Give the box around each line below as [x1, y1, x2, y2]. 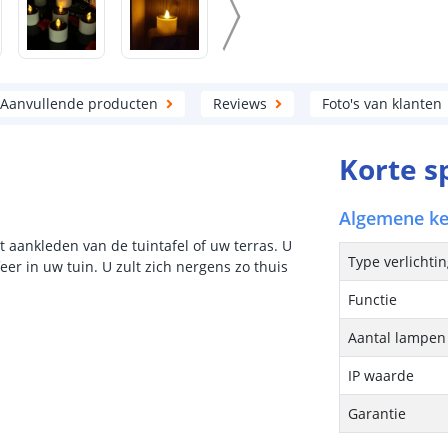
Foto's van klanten [321, 94, 442, 113]
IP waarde [348, 366, 415, 385]
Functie [348, 290, 398, 309]
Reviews [212, 94, 267, 113]
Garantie [348, 404, 407, 423]
